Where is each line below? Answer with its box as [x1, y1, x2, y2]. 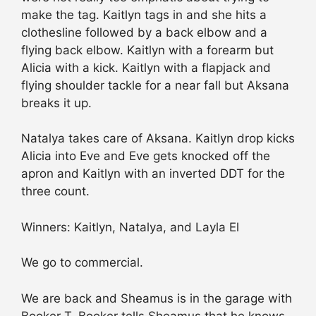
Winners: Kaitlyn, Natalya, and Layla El [21, 219, 239, 234]
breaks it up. [21, 95, 92, 110]
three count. [21, 184, 90, 199]
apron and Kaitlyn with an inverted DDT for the [21, 166, 285, 181]
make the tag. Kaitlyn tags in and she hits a [21, 7, 267, 22]
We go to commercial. [21, 255, 143, 270]
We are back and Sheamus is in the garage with [21, 291, 292, 305]
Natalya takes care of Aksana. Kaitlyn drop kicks [21, 131, 295, 146]
